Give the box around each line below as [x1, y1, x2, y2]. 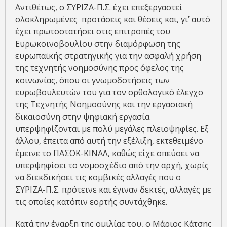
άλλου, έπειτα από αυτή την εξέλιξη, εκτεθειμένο [15, 135, 203, 147]
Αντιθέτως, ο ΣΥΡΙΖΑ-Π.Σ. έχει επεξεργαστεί [15, 2, 182, 13]
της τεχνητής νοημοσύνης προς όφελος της [15, 62, 184, 74]
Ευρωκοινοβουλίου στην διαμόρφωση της [15, 38, 180, 50]
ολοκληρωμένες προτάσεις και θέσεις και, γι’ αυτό [15, 14, 210, 25]
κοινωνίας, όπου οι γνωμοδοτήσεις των [15, 74, 170, 86]
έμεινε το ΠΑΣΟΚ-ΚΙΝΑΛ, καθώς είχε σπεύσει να [15, 147, 199, 159]
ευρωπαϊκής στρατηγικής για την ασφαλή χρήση [15, 50, 201, 62]
